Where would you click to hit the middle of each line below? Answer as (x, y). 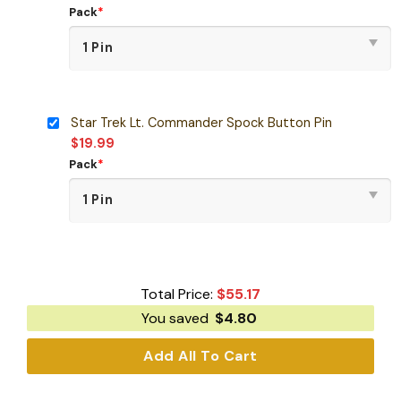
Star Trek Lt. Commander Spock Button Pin (201, 122)
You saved (177, 319)
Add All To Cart (200, 356)
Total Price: (179, 294)
